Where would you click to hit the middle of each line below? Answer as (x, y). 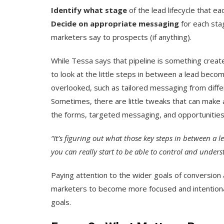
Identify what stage (89, 10)
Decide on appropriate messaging (115, 23)
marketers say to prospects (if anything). (121, 37)
